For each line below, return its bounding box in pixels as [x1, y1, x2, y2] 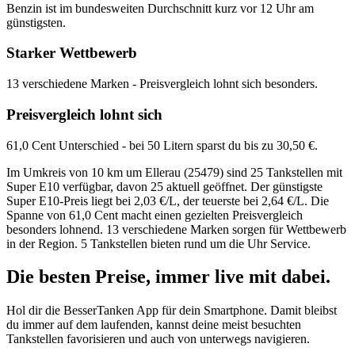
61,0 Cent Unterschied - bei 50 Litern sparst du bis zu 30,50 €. [6, 138, 318, 152]
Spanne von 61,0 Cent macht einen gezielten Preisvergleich [6, 208, 303, 222]
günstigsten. [6, 15, 66, 29]
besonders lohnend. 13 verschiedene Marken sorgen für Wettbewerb [6, 222, 346, 236]
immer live [155, 266, 249, 288]
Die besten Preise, [6, 266, 155, 288]
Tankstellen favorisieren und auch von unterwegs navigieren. [6, 332, 310, 346]
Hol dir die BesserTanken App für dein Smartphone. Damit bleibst [6, 303, 337, 318]
